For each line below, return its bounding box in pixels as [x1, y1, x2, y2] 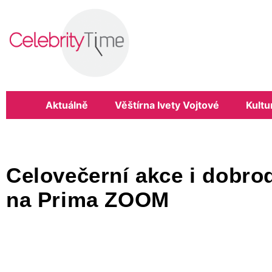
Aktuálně [45, 98, 88, 111]
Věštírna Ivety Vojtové [114, 98, 219, 111]
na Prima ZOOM [6, 188, 169, 212]
